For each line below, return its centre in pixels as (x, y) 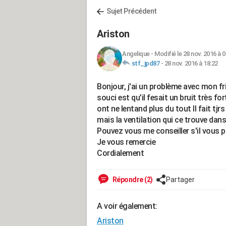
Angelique (136, 54)
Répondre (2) (132, 180)
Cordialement (120, 153)
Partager (180, 180)
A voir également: (127, 206)
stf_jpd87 (145, 63)
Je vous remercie (126, 142)
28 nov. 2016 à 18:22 (191, 63)
